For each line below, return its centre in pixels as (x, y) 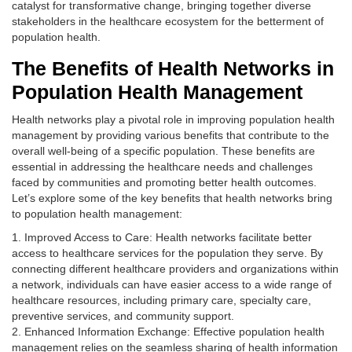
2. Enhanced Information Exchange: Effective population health (168, 332)
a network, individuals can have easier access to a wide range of (172, 284)
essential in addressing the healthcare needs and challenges (162, 167)
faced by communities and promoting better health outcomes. (164, 182)
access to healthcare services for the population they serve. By (167, 253)
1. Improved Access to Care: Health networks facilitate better (162, 237)
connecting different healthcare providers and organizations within (175, 269)
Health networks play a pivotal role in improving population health (173, 119)
